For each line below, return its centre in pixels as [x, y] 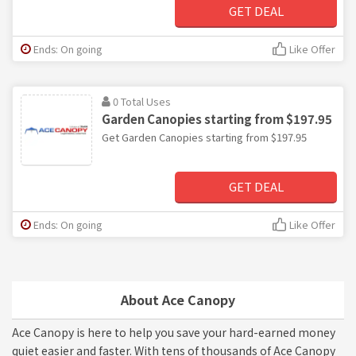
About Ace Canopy [178, 299]
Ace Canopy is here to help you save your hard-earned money [174, 332]
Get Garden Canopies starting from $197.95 [204, 137]
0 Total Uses [142, 101]
